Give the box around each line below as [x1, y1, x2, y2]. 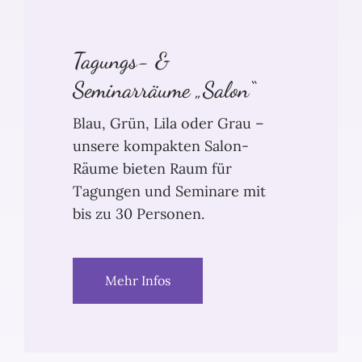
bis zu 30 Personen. [73, 204, 204, 224]
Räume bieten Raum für [73, 159, 232, 179]
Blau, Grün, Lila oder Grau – [73, 114, 264, 133]
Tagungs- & [73, 47, 170, 75]
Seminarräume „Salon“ [73, 76, 255, 104]
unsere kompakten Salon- [73, 137, 249, 156]
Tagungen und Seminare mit [73, 182, 266, 201]
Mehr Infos [105, 272, 170, 289]
